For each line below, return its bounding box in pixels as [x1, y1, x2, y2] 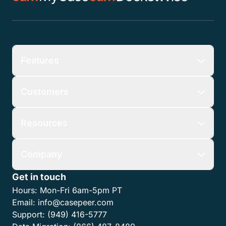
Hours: [12, 185, 37, 195]
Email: [12, 197, 35, 207]
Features [21, 55, 59, 66]
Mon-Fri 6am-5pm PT [40, 185, 122, 195]
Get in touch [12, 172, 66, 182]
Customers [21, 86, 69, 97]
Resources [21, 118, 68, 128]
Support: [12, 209, 45, 219]
